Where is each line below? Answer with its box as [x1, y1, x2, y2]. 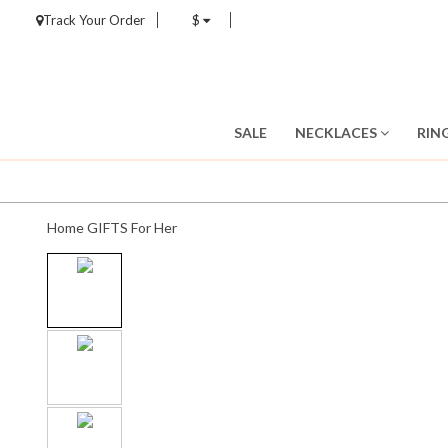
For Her [131, 219, 177, 236]
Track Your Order [43, 12, 145, 28]
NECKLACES [294, 124, 380, 141]
